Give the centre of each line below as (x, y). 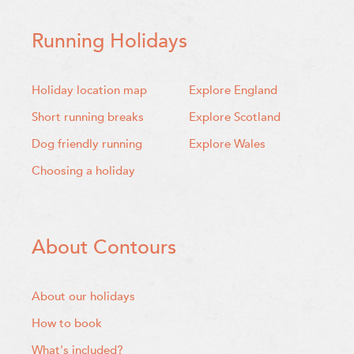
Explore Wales (227, 144)
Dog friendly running (87, 144)
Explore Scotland (235, 117)
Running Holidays (109, 41)
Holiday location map (89, 90)
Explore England (233, 90)
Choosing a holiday (83, 171)
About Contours (104, 247)
